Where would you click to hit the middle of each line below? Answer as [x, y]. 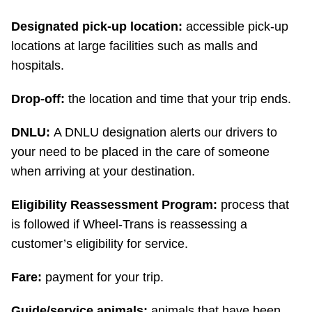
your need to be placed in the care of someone [140, 152]
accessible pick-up [235, 27]
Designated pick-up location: [97, 27]
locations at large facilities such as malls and [134, 46]
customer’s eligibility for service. [100, 244]
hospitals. [38, 66]
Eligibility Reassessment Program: [116, 205]
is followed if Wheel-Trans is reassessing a [129, 225]
